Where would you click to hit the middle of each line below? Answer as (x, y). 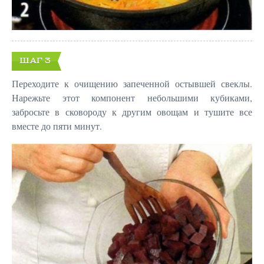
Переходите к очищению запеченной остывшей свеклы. (132, 84)
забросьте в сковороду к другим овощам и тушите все (132, 112)
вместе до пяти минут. (57, 126)
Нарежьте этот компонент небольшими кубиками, (132, 98)
